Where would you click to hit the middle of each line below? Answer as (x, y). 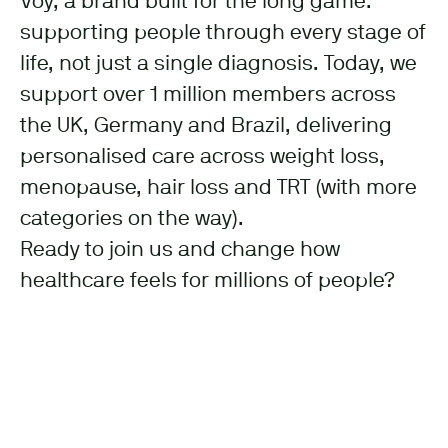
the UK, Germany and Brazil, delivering (206, 126)
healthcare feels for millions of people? (207, 281)
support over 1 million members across (208, 95)
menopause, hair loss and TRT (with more (218, 188)
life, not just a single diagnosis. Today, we (218, 64)
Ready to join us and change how (180, 250)
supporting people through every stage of (223, 33)
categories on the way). (132, 219)
